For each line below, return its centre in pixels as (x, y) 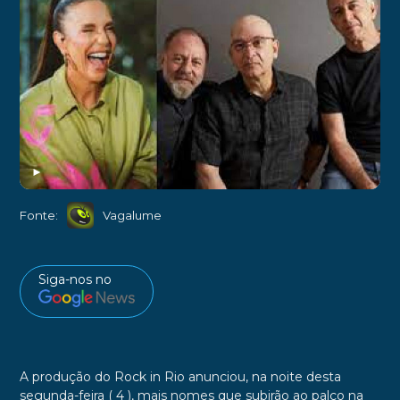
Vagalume (132, 215)
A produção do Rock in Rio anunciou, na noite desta (180, 376)
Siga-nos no (75, 280)
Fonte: (38, 215)
